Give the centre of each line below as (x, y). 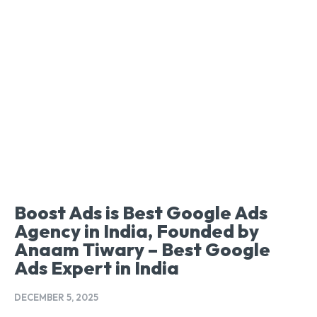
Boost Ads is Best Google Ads (141, 213)
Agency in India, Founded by (137, 231)
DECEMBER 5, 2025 (56, 298)
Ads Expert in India (97, 268)
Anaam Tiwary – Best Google (142, 250)
